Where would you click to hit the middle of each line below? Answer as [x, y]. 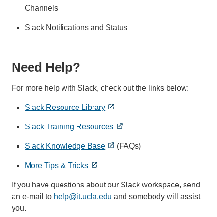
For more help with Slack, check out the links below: [100, 88]
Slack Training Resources [69, 126]
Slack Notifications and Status [76, 27]
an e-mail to [33, 196]
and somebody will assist [156, 196]
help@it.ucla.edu [83, 196]
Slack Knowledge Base [65, 146]
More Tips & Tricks [57, 165]
